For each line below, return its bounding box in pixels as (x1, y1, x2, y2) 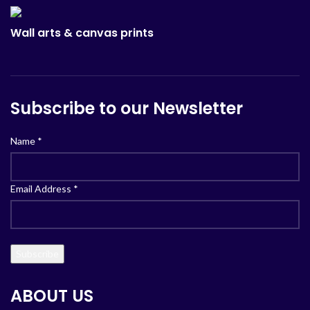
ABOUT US (10, 284, 93, 307)
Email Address (10, 182, 73, 194)
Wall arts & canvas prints (10, 24, 154, 41)
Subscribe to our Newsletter (10, 96, 243, 120)
